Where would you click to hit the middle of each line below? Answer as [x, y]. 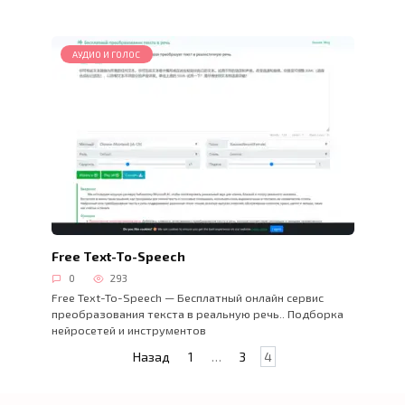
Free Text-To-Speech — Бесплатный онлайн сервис [187, 297]
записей [42, 374]
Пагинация [49, 355]
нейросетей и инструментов [128, 330]
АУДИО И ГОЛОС [107, 54]
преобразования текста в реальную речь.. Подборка [197, 313]
